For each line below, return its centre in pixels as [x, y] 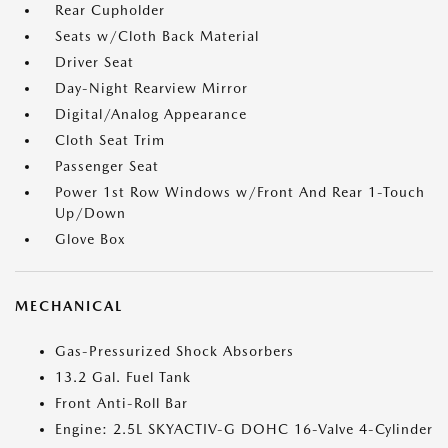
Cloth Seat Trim [110, 140]
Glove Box [90, 239]
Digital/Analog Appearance [151, 114]
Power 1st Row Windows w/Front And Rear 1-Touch [240, 192]
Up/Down [90, 213]
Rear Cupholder [110, 10]
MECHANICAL [69, 306]
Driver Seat [94, 62]
